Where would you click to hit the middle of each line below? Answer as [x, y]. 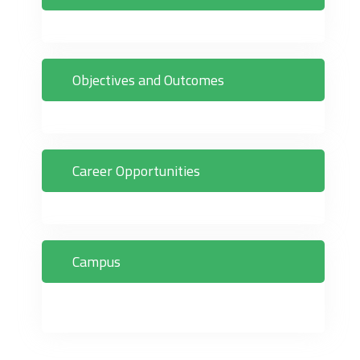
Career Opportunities [136, 170]
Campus [96, 261]
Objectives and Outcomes [148, 80]
